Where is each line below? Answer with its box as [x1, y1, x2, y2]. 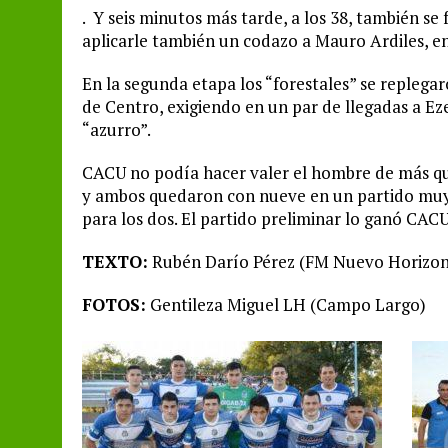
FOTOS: [82, 292, 146, 316]
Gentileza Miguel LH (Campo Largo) [146, 292, 426, 316]
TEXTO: [82, 249, 148, 273]
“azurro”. [82, 117, 151, 141]
